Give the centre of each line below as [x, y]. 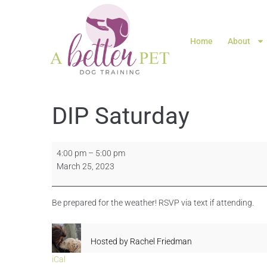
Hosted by [109, 242]
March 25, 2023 [86, 167]
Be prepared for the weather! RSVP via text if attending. [153, 203]
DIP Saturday [121, 116]
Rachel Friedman [161, 242]
